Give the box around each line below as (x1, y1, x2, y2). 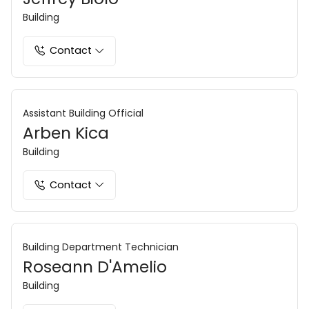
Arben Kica (23, 121, 109, 144)
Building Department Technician (23, 240, 179, 255)
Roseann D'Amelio (23, 255, 167, 279)
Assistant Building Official (23, 106, 143, 120)
